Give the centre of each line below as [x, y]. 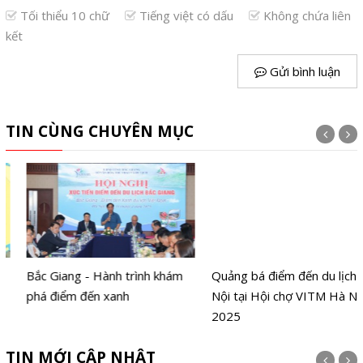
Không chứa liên [305, 15]
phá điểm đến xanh [57, 296]
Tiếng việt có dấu [186, 15]
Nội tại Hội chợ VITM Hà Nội [268, 296]
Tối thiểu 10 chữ [64, 15]
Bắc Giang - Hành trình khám [83, 276]
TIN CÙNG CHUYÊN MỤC [99, 131]
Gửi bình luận [304, 71]
